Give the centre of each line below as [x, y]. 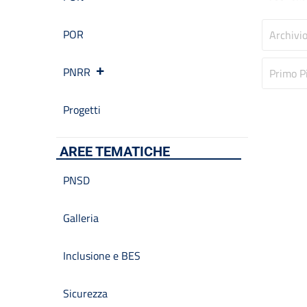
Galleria [81, 218]
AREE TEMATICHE [115, 151]
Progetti [82, 110]
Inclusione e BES [102, 256]
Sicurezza [85, 293]
